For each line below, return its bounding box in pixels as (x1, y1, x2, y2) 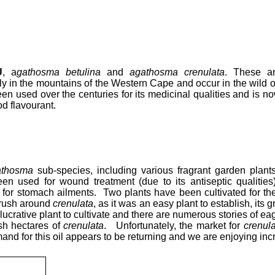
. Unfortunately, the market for (103, 220, 244, 231)
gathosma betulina (16, 66, 101, 77)
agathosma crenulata (129, 66, 225, 77)
